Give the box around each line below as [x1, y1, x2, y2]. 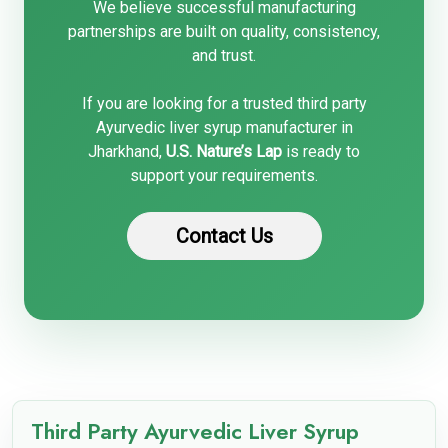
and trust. [192, 46, 256, 65]
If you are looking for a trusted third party [81, 94, 367, 113]
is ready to [282, 142, 360, 161]
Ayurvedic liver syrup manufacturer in [95, 118, 353, 137]
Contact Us [175, 224, 273, 248]
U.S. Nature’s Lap [166, 142, 282, 161]
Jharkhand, [88, 142, 166, 161]
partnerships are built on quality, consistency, [68, 22, 380, 41]
